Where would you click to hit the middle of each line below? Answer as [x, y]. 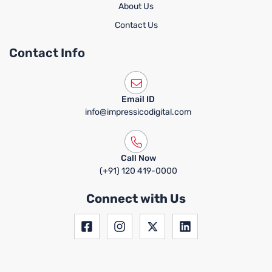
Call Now [138, 158]
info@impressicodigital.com [138, 112]
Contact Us [136, 25]
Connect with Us [136, 199]
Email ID [138, 99]
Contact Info [47, 53]
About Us [136, 7]
